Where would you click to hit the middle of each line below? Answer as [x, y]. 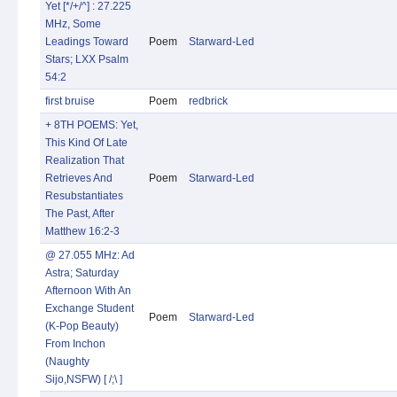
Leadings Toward [87, 42]
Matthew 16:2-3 [82, 231]
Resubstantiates [84, 196]
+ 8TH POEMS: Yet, [92, 125]
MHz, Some [73, 24]
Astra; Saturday [82, 273]
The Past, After [80, 214]
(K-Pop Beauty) [82, 326]
